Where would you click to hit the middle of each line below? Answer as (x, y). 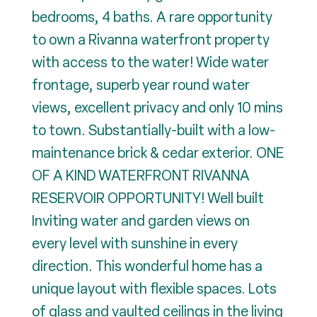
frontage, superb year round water (141, 85)
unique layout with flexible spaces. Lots (154, 289)
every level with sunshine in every (135, 243)
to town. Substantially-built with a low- (154, 130)
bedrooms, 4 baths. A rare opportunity (152, 17)
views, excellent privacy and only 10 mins (157, 108)
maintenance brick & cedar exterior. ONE (158, 153)
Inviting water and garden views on (141, 221)
